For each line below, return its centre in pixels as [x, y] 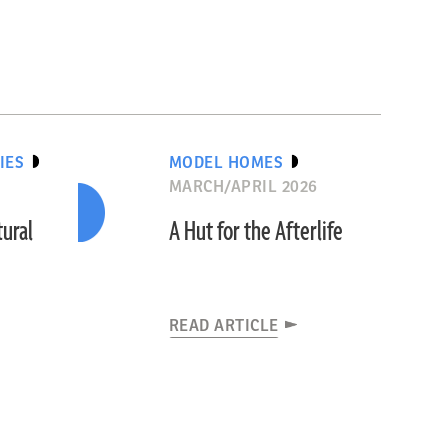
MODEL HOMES [226, 163]
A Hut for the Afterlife [255, 232]
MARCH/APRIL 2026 [243, 187]
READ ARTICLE [223, 326]
